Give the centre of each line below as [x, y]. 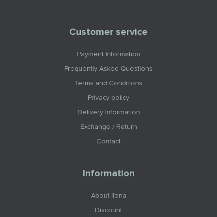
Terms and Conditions [108, 84]
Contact [108, 142]
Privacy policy [108, 98]
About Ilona [108, 196]
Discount [108, 210]
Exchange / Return [108, 127]
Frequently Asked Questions [108, 69]
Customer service [108, 32]
